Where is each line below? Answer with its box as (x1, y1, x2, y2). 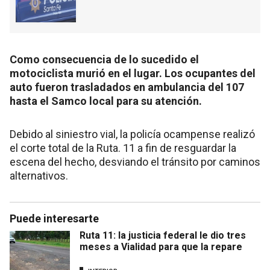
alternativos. (10, 169, 68, 182)
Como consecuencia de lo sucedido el (10, 52, 199, 66)
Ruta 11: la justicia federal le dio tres (80, 229, 246, 241)
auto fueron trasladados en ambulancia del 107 (10, 80, 244, 93)
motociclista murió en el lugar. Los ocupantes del (10, 66, 256, 80)
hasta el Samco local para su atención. (10, 94, 202, 107)
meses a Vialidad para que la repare (80, 240, 242, 253)
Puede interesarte (10, 212, 99, 225)
